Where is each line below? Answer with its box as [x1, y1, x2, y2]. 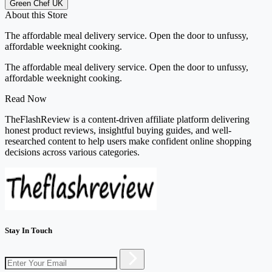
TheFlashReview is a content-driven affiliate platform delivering [5, 114, 250, 124]
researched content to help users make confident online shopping [5, 135, 251, 146]
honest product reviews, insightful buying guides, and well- [5, 124, 231, 135]
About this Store [5, 9, 67, 20]
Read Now [5, 93, 47, 104]
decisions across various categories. [5, 146, 140, 157]
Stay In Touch [5, 226, 52, 236]
